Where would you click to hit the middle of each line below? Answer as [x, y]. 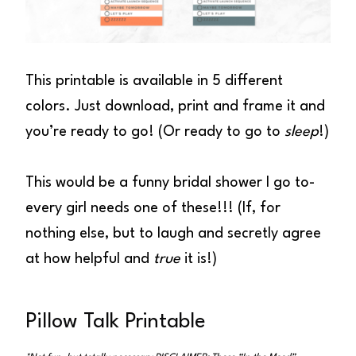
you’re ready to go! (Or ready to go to [155, 132]
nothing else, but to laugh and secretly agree [173, 233]
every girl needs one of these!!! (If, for [153, 208]
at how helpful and [89, 259]
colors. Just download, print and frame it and [175, 106]
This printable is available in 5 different [154, 81]
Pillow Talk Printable [116, 321]
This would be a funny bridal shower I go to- [170, 182]
